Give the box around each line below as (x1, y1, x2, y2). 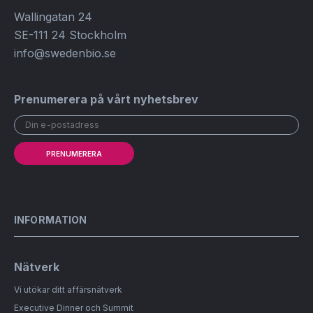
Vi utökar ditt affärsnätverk (14, 284, 122, 295)
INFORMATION (14, 214, 87, 226)
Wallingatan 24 (14, 10, 92, 24)
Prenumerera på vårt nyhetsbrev (14, 92, 198, 106)
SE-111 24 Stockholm (14, 28, 126, 42)
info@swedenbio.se (14, 46, 116, 60)
